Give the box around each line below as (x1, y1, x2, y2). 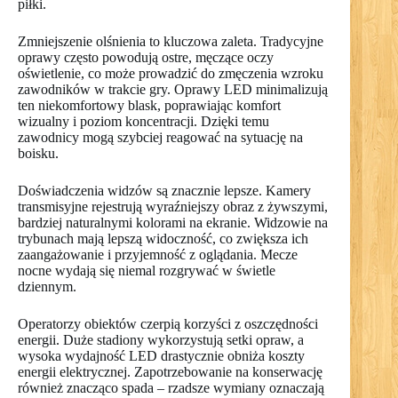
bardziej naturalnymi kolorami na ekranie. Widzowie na (18, 215, 328, 231)
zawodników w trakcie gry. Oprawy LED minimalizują (18, 82, 328, 98)
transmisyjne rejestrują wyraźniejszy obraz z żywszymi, (18, 199, 328, 215)
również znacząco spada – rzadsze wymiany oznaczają (18, 380, 324, 396)
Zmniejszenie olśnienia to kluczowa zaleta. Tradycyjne (18, 34, 323, 50)
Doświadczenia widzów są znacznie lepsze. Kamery (18, 183, 311, 199)
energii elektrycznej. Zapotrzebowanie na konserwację (18, 364, 322, 380)
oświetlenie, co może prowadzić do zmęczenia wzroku (18, 66, 323, 82)
